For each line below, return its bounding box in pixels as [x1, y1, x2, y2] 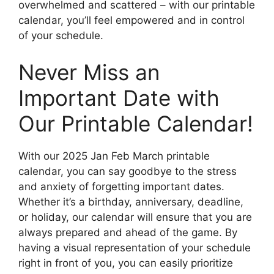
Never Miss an [18, 59, 160, 85]
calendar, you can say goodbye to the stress [18, 165, 237, 177]
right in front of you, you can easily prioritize [18, 256, 233, 269]
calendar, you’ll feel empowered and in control [18, 14, 245, 27]
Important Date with [18, 84, 220, 111]
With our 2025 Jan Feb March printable [18, 149, 210, 162]
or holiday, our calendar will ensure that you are [18, 210, 252, 223]
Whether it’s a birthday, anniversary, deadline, [18, 195, 243, 208]
